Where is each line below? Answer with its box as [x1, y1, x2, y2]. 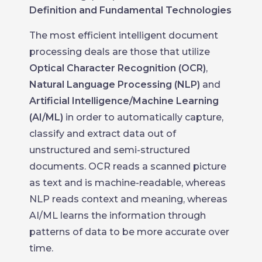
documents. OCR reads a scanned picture [29, 160, 226, 172]
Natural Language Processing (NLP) [29, 78, 200, 90]
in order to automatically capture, [63, 111, 223, 123]
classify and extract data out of [29, 127, 176, 139]
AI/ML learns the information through [29, 209, 206, 221]
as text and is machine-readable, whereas [29, 177, 226, 188]
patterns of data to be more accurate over [29, 226, 229, 237]
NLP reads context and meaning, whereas [29, 193, 227, 205]
